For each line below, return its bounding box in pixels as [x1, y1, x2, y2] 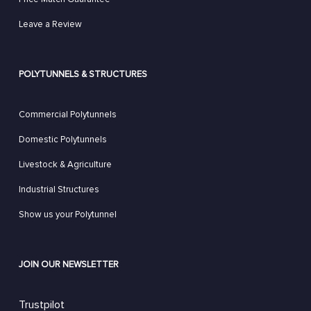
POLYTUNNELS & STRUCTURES [18, 69, 147, 80]
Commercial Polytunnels [18, 109, 117, 120]
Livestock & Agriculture [18, 159, 112, 170]
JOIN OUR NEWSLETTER [18, 259, 119, 270]
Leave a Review [18, 19, 82, 30]
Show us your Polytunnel [18, 209, 117, 220]
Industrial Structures [18, 184, 99, 195]
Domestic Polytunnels [18, 134, 107, 145]
